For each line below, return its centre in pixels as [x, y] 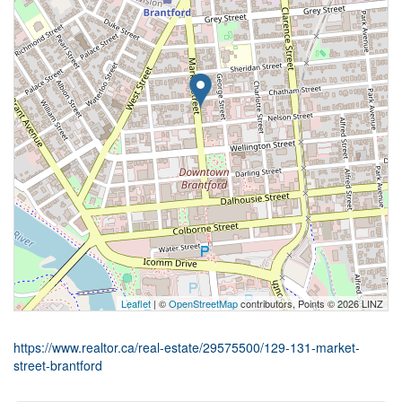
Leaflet [136, 303]
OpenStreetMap [203, 303]
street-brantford [58, 365]
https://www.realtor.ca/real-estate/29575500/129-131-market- [187, 347]
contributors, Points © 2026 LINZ [310, 303]
